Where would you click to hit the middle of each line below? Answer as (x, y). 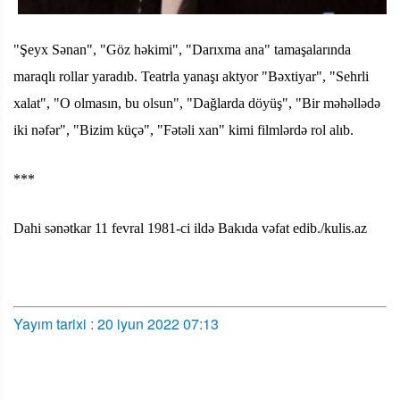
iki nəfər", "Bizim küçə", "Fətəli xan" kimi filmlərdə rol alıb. (183, 129)
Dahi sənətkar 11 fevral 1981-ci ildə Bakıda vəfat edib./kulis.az (190, 228)
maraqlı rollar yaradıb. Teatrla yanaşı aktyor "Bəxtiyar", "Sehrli (191, 76)
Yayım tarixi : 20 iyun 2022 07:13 (116, 323)
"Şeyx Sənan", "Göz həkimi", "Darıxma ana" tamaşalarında (182, 49)
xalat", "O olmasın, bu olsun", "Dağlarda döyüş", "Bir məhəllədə (197, 103)
